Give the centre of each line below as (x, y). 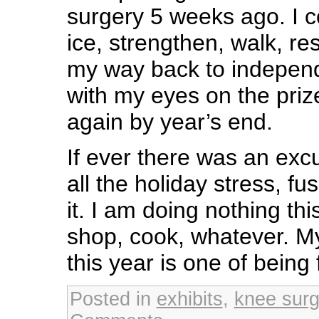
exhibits (189, 299)
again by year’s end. (169, 121)
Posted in (113, 299)
